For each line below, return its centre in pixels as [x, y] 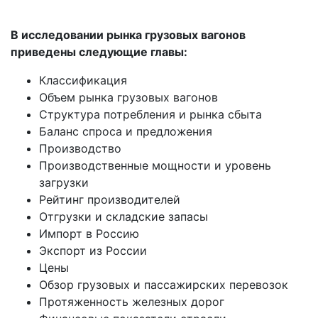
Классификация [83, 81]
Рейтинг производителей [110, 200]
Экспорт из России [93, 251]
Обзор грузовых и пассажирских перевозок [164, 285]
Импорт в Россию [89, 234]
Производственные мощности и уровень [155, 166]
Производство [80, 149]
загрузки [64, 183]
